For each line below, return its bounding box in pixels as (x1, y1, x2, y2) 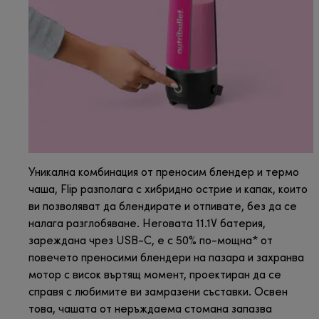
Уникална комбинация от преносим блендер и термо (28, 167, 299, 179)
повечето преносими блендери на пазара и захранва (28, 253, 304, 265)
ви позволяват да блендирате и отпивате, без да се (28, 202, 297, 214)
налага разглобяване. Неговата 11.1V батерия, (28, 219, 266, 231)
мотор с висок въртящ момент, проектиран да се (28, 270, 281, 282)
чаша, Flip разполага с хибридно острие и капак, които (28, 184, 308, 197)
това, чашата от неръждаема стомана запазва (28, 304, 272, 316)
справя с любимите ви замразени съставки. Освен (28, 287, 288, 299)
